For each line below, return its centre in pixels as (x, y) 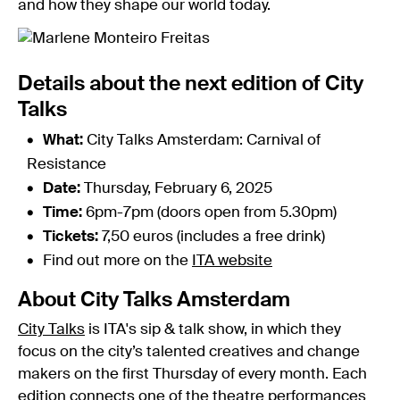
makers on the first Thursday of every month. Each (192, 374)
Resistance (67, 164)
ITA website (232, 261)
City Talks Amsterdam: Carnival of (204, 140)
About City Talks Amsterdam (154, 300)
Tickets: (71, 237)
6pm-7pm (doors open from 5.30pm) (209, 212)
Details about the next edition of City (191, 84)
